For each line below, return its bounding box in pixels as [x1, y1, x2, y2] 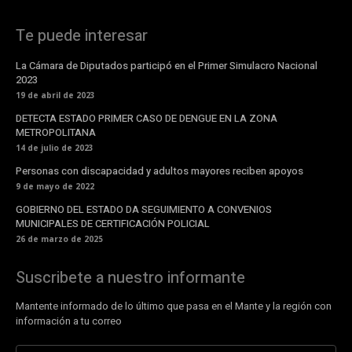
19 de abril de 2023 [16, 89, 95, 101]
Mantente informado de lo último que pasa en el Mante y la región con [16, 298, 332, 313]
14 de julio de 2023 [16, 141, 93, 153]
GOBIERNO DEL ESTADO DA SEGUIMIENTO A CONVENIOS [16, 201, 272, 217]
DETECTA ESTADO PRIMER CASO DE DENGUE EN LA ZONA [16, 110, 277, 126]
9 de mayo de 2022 [16, 180, 94, 192]
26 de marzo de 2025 [16, 233, 103, 244]
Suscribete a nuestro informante [16, 266, 245, 289]
